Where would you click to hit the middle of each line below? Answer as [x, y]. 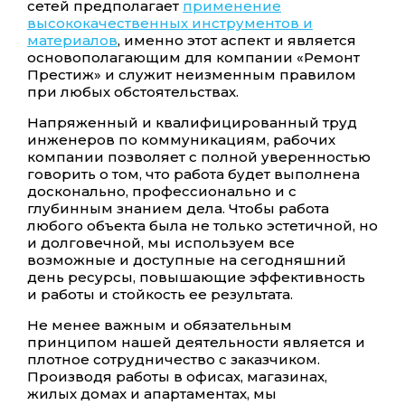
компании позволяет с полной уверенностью [199, 157]
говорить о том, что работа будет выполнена [193, 174]
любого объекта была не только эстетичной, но [202, 226]
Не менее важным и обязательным [160, 325]
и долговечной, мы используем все [161, 243]
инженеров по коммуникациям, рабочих [181, 140]
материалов [72, 40]
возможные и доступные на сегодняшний [187, 260]
